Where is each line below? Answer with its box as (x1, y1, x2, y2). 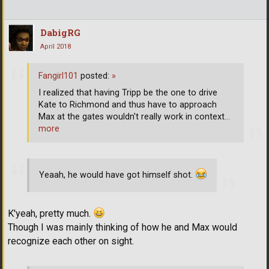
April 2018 (40, 43, 71, 51)
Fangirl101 (38, 70, 78, 81)
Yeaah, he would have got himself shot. (39, 170, 195, 181)
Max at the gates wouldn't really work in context (38, 111, 225, 122)
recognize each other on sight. (8, 235, 134, 247)
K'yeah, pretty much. (8, 207, 93, 219)
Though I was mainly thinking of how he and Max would (8, 221, 237, 233)
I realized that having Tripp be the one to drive (38, 87, 217, 98)
